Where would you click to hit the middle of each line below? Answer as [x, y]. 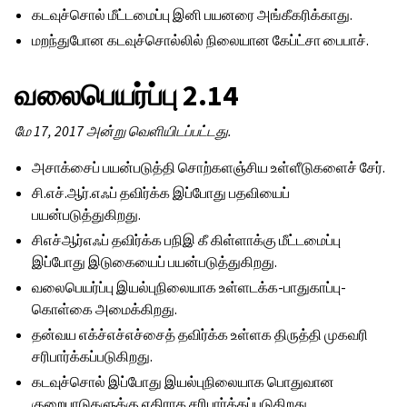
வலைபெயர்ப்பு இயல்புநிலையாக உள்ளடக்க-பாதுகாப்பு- [189, 288]
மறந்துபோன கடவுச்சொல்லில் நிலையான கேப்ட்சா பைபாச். [201, 40]
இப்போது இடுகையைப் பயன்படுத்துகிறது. [155, 262]
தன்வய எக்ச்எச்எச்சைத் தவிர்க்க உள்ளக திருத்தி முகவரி [200, 335]
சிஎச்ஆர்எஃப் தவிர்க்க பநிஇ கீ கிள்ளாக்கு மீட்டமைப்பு [187, 240]
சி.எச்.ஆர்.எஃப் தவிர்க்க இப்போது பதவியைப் [161, 193]
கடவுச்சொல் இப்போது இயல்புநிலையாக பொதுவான [184, 382]
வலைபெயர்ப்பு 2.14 [126, 95]
